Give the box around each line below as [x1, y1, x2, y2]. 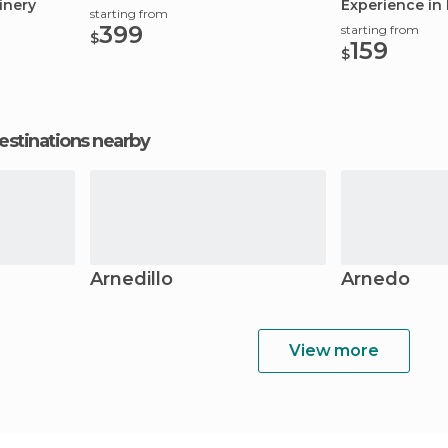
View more [289, 341, 379, 360]
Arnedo [341, 268, 410, 290]
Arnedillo [90, 268, 173, 290]
